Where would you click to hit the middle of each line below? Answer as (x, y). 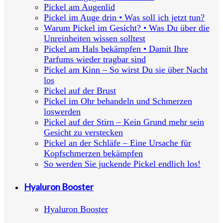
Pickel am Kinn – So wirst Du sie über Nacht (126, 70)
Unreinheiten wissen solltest (95, 39)
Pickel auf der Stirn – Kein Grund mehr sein (124, 122)
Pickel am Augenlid (79, 7)
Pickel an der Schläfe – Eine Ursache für (117, 143)
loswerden (62, 112)
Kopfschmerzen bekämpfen (93, 154)
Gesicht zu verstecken (83, 133)
